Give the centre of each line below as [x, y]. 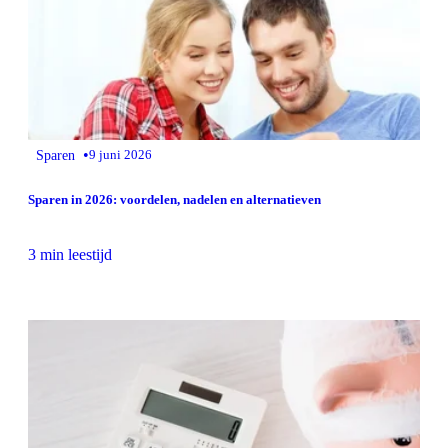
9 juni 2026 [120, 154]
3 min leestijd [70, 254]
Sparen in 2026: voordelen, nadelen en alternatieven [174, 199]
